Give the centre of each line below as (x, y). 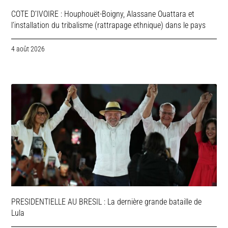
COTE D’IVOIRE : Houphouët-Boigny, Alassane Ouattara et (103, 14)
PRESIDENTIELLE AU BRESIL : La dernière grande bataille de (107, 202)
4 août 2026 (28, 49)
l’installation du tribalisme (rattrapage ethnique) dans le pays (109, 25)
